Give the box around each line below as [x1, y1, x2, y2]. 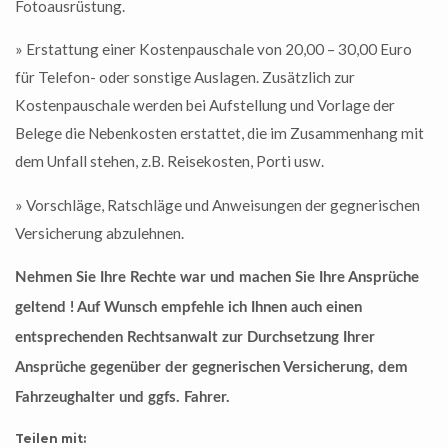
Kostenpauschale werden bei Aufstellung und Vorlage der [15, 96, 395, 115]
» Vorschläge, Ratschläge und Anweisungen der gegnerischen [15, 195, 420, 214]
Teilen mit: [15, 430, 86, 446]
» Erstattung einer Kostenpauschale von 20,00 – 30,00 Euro [15, 40, 412, 59]
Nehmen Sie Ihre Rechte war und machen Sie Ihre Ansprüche [15, 269, 419, 285]
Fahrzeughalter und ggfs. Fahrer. [15, 389, 230, 405]
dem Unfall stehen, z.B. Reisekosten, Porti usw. [15, 152, 324, 171]
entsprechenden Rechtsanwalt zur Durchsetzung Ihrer [15, 329, 375, 345]
